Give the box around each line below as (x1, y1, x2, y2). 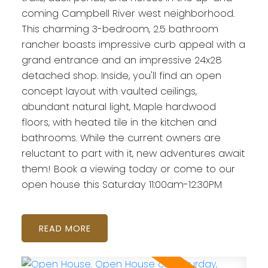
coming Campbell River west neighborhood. (21, 7, 234, 21)
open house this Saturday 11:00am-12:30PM (21, 178, 222, 192)
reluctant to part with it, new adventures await (21, 147, 245, 161)
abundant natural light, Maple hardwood (21, 100, 216, 114)
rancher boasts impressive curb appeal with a (21, 38, 245, 52)
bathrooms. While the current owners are (21, 131, 221, 145)
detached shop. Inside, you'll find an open (21, 69, 221, 83)
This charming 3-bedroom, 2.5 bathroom (21, 22, 218, 36)
